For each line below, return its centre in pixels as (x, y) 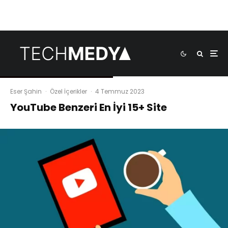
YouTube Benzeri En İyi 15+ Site (89, 107)
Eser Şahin (26, 91)
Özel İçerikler (68, 91)
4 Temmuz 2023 (120, 91)
